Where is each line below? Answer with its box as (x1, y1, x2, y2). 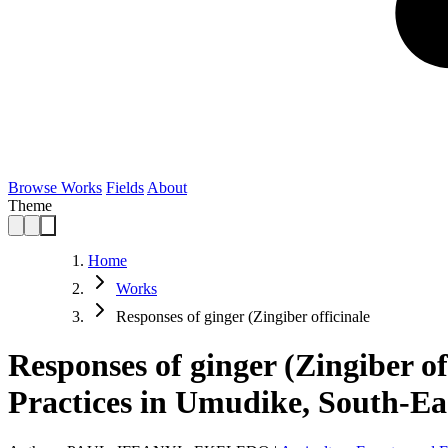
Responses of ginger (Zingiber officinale (116, 308, 370, 325)
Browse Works (8, 179, 102, 196)
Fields (106, 179, 144, 196)
